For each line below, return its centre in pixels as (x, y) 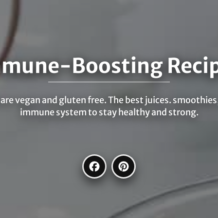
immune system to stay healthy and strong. (109, 112)
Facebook (126, 168)
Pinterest (154, 168)
